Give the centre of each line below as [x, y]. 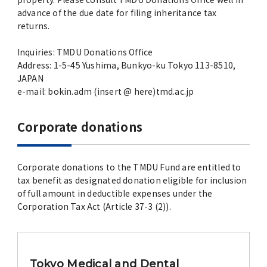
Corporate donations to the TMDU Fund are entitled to [129, 167]
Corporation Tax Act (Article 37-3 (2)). [94, 206]
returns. [33, 25]
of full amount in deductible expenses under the [115, 193]
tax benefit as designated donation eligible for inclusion [132, 180]
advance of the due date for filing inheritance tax [117, 12]
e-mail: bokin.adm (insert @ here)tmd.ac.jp [105, 91]
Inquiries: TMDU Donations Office [85, 52]
